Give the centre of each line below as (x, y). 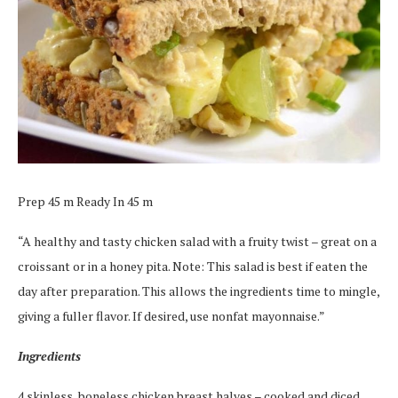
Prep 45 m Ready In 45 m (85, 201)
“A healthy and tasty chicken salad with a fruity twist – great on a (197, 241)
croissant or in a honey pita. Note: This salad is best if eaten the (193, 266)
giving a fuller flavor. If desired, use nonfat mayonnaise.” (171, 316)
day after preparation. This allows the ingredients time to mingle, (199, 291)
